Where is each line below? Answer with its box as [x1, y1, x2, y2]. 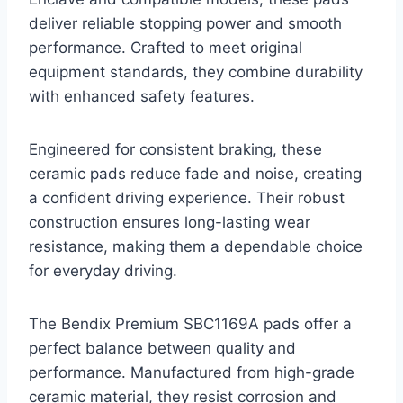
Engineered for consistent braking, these [29, 140, 322, 159]
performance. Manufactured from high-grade [29, 363, 354, 382]
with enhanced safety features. [29, 87, 255, 106]
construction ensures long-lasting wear [29, 213, 310, 232]
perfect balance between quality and [29, 339, 296, 358]
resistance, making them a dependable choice [29, 237, 363, 256]
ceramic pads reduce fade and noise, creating [29, 165, 362, 184]
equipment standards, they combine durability [29, 63, 363, 82]
